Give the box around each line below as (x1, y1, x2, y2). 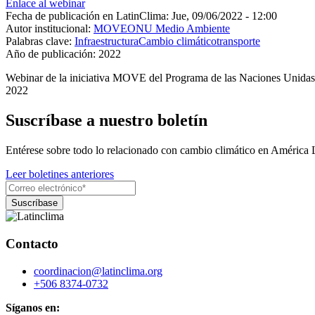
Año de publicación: (6, 48, 96, 60)
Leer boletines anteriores (6, 168, 114, 181)
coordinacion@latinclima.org (34, 264, 162, 277)
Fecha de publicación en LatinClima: (6, 10, 169, 22)
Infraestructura (75, 35, 139, 48)
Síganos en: (6, 301, 60, 314)
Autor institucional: (6, 22, 91, 35)
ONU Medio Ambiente (127, 22, 230, 35)
